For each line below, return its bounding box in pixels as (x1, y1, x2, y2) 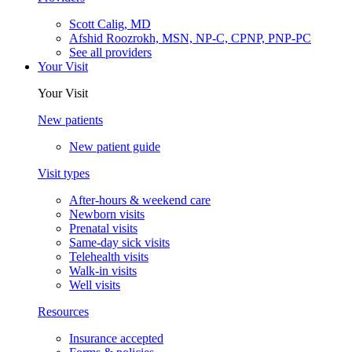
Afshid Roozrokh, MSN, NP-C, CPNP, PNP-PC (69, 31, 311, 46)
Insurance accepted (69, 332, 163, 346)
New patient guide (69, 140, 160, 154)
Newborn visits (69, 207, 145, 222)
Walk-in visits (69, 264, 137, 278)
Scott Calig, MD (69, 17, 151, 31)
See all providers (69, 46, 152, 60)
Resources (38, 305, 89, 319)
